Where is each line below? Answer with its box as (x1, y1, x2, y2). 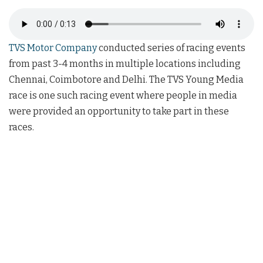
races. (9, 121, 34, 133)
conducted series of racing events (97, 42, 245, 53)
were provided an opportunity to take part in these (9, 105, 229, 117)
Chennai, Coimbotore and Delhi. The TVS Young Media (9, 73, 244, 85)
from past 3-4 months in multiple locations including (9, 58, 241, 69)
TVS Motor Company (9, 42, 97, 53)
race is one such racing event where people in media (9, 89, 237, 101)
